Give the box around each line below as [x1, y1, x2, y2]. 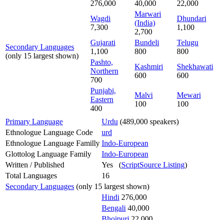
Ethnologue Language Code [5, 128, 93, 137]
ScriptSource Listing [121, 160, 185, 169]
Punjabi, [90, 86, 116, 95]
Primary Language [5, 117, 63, 126]
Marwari [135, 9, 161, 18]
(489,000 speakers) [118, 117, 179, 126]
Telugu [177, 38, 198, 47]
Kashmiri [135, 62, 163, 71]
